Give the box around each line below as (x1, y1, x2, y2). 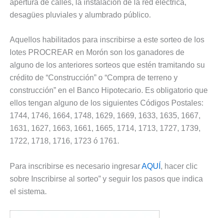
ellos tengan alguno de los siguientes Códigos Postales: (10, 99, 203, 108)
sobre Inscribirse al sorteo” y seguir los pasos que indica (10, 174, 203, 183)
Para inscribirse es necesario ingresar (10, 162, 142, 170)
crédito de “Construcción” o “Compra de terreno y (10, 73, 178, 82)
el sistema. (10, 187, 47, 196)
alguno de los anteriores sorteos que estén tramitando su (10, 61, 205, 70)
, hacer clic (161, 162, 198, 170)
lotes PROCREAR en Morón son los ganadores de (10, 48, 184, 57)
